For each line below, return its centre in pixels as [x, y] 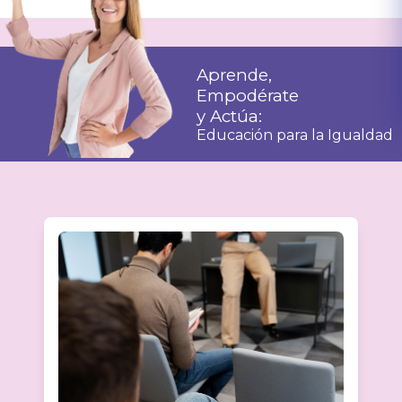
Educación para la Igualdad [295, 135]
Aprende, [234, 74]
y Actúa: [229, 116]
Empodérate [248, 95]
